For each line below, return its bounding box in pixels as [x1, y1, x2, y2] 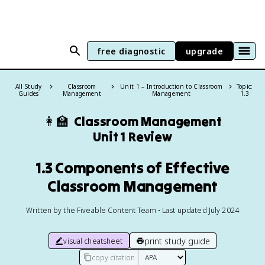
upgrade [185, 45, 223, 57]
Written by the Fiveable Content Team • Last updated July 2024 [26, 205, 239, 215]
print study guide [144, 235, 210, 247]
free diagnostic [96, 45, 166, 57]
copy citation [91, 252, 135, 263]
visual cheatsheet [63, 235, 123, 246]
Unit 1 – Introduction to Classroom [119, 82, 223, 91]
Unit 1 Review [93, 128, 172, 145]
